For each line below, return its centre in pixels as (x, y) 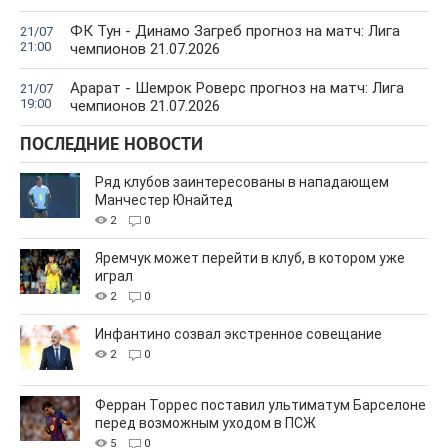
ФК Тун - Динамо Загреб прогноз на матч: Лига (235, 30)
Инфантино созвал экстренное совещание (238, 333)
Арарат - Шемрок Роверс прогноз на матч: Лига (237, 87)
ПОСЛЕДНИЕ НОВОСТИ (111, 145)
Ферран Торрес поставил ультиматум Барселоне (260, 404)
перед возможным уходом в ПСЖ (205, 422)
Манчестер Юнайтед (164, 199)
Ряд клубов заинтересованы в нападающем (242, 181)
